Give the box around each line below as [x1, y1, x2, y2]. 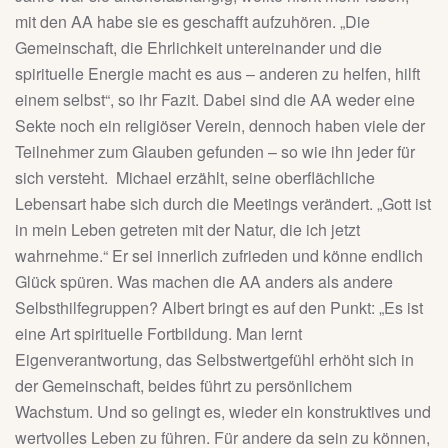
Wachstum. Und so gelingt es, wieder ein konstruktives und [15, 400, 431, 424]
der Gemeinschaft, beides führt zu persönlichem [15, 374, 352, 398]
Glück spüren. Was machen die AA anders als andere [15, 270, 393, 294]
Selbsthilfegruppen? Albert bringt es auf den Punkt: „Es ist [15, 296, 423, 320]
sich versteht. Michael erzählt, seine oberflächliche [15, 166, 375, 190]
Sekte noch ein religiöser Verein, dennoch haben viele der [15, 114, 425, 138]
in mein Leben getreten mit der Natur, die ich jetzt [15, 218, 360, 242]
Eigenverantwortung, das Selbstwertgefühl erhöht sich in [15, 348, 414, 372]
